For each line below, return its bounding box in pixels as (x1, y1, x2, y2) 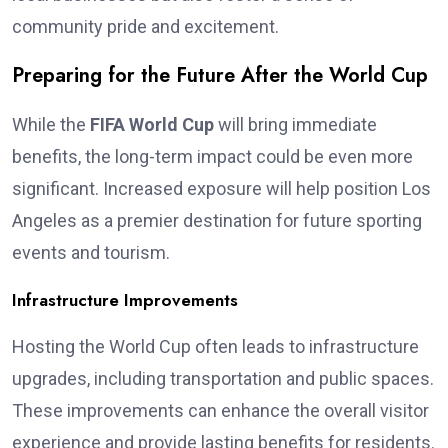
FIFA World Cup (90, 113, 214, 135)
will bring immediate (214, 113, 377, 135)
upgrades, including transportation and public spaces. (12, 367, 434, 389)
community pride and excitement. (12, 15, 279, 37)
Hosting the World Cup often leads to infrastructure (12, 335, 419, 357)
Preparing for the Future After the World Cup (12, 60, 428, 90)
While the (12, 113, 90, 135)
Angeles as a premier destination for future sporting (12, 209, 422, 231)
